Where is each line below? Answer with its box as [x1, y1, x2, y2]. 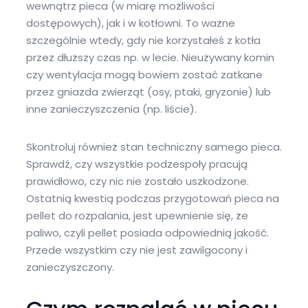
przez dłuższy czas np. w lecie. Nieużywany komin [25, 50, 274, 65]
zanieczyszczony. [25, 260, 114, 274]
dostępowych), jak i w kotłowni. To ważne [25, 16, 235, 30]
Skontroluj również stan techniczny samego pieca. [25, 140, 282, 154]
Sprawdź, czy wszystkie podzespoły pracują [25, 157, 247, 171]
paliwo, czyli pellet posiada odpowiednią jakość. [25, 225, 269, 240]
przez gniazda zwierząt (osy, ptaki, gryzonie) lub [25, 85, 271, 99]
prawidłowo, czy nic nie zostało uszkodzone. [25, 174, 249, 188]
